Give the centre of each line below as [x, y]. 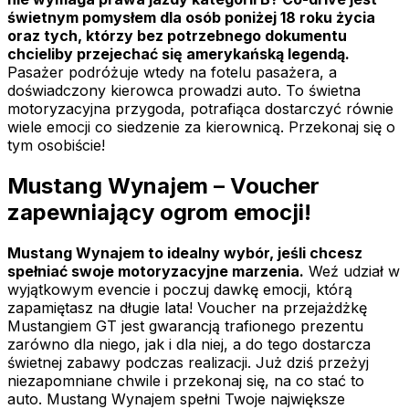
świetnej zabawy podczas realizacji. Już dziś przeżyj [188, 362]
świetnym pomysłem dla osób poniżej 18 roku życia [191, 18]
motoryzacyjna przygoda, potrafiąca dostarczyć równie [200, 109]
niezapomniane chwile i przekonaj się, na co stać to [186, 380]
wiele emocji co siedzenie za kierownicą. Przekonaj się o [201, 127]
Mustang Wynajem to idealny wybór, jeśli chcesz [185, 252]
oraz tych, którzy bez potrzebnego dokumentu [177, 36]
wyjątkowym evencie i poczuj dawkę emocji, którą [180, 289]
